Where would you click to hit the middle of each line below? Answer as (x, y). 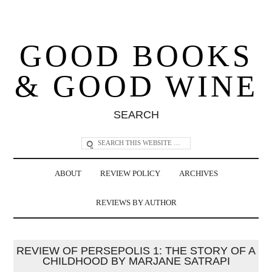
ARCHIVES (198, 173)
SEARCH (136, 114)
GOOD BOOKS (136, 56)
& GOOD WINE (136, 86)
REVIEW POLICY (130, 173)
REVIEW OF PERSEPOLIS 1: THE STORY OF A (136, 250)
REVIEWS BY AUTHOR (136, 202)
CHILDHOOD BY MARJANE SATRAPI (136, 261)
